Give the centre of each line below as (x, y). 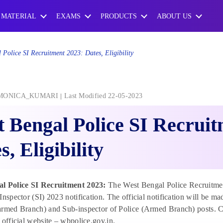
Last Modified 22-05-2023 (103, 96)
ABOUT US (174, 16)
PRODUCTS (118, 16)
